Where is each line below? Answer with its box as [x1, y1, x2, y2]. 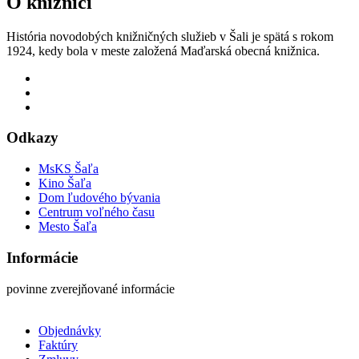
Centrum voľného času [38, 205, 155, 220]
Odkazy [6, 129, 58, 147]
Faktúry [38, 337, 78, 352]
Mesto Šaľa [38, 220, 97, 234]
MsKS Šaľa [38, 162, 99, 176]
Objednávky [38, 323, 101, 337]
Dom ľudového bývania [38, 191, 160, 205]
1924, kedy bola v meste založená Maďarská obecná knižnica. [6, 43, 320, 58]
